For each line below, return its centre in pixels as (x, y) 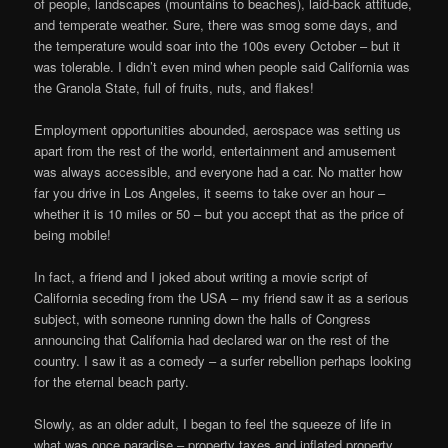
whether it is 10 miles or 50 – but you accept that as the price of (219, 213)
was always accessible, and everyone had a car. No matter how (218, 171)
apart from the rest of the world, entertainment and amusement (215, 150)
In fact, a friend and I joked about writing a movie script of (201, 276)
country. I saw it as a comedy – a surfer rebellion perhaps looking (223, 360)
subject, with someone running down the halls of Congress (203, 318)
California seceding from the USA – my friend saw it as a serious (222, 297)
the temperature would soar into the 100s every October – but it (217, 45)
